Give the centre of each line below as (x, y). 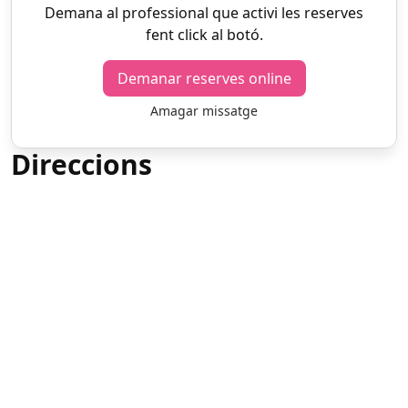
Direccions (82, 164)
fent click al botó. (204, 35)
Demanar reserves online (204, 78)
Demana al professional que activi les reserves (204, 13)
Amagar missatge (204, 111)
